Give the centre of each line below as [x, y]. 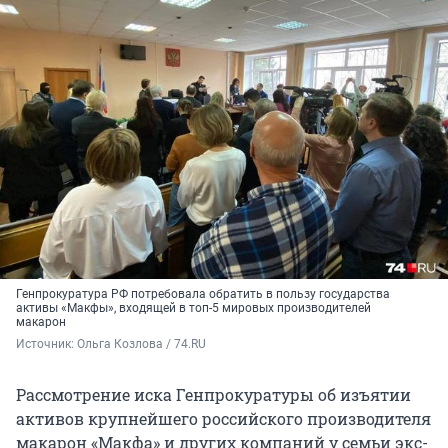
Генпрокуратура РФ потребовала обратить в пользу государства [203, 293]
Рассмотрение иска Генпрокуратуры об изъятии [213, 394]
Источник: [46, 343]
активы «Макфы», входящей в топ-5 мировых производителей [193, 307]
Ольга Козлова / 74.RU [141, 343]
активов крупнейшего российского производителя [223, 418]
